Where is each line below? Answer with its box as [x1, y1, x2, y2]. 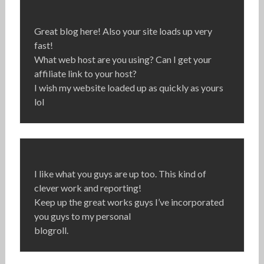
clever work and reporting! [34, 182, 141, 194]
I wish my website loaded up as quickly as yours [34, 82, 223, 94]
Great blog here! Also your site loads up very [34, 25, 212, 37]
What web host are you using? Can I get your [34, 54, 212, 65]
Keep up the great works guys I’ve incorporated [34, 196, 224, 208]
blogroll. [34, 225, 68, 236]
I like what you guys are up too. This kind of [34, 168, 206, 180]
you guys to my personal [34, 210, 131, 222]
